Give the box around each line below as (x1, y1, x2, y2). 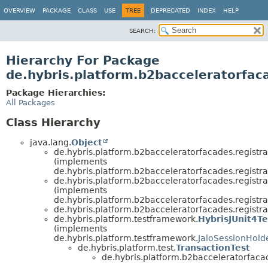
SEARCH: (129, 28, 156, 34)
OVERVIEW (4, 7, 35, 14)
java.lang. (30, 137, 71, 147)
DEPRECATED (151, 7, 190, 14)
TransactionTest (176, 242, 250, 252)
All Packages (6, 98, 55, 107)
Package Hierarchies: (6, 88, 106, 98)
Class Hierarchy (6, 116, 100, 129)
